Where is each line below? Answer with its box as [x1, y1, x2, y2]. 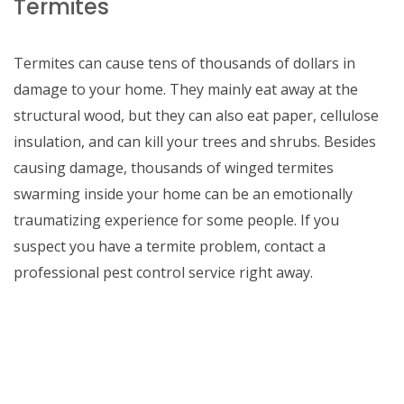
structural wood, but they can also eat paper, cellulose [14, 106, 379, 125]
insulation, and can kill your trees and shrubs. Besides [14, 132, 376, 151]
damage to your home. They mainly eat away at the [14, 79, 358, 99]
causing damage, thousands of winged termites [14, 158, 334, 178]
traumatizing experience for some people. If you [14, 210, 339, 230]
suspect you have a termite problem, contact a [14, 236, 326, 256]
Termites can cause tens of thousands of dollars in [14, 53, 355, 73]
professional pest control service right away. [14, 262, 313, 282]
